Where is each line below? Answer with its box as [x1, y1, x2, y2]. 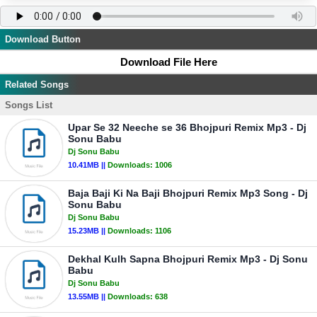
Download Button [5, 34, 81, 45]
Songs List [5, 100, 52, 110]
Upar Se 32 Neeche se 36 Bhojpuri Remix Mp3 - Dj [68, 122, 306, 133]
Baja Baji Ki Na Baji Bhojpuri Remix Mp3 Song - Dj [68, 188, 308, 199]
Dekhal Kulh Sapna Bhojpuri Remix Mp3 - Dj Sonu [68, 253, 308, 265]
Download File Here [120, 56, 217, 68]
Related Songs [5, 79, 69, 90]
